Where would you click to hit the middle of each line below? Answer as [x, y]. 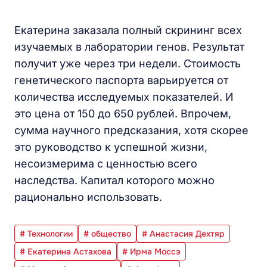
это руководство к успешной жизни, [111, 147]
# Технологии [46, 234]
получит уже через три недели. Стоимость [128, 63]
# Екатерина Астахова [66, 252]
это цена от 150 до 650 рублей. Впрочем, [123, 114]
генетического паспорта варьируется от [121, 80]
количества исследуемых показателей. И [124, 97]
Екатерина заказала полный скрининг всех [128, 30]
